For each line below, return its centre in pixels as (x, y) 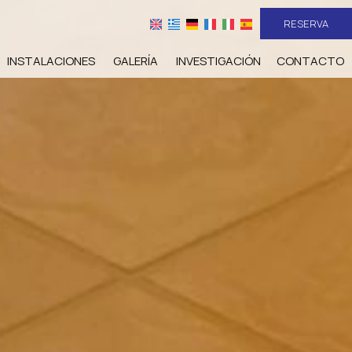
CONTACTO (310, 61)
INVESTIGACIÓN (218, 61)
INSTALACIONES (51, 61)
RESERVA (306, 24)
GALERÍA (136, 61)
